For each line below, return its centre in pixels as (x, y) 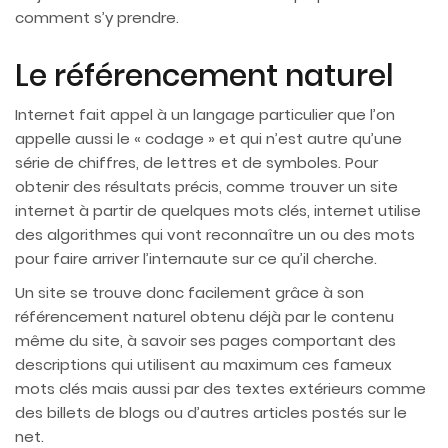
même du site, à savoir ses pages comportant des (205, 341)
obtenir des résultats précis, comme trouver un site (206, 187)
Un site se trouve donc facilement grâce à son (189, 293)
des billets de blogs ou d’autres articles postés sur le (211, 413)
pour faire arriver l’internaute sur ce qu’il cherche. (196, 259)
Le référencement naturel (204, 76)
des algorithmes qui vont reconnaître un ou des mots (215, 235)
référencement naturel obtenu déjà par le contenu (204, 317)
